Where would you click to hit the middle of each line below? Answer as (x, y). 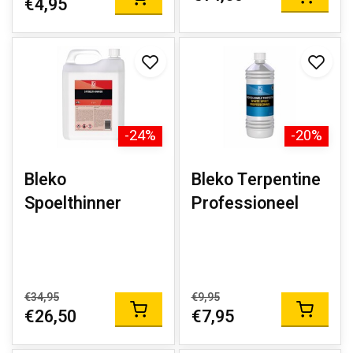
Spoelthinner (73, 203)
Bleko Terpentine (256, 180)
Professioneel (245, 203)
